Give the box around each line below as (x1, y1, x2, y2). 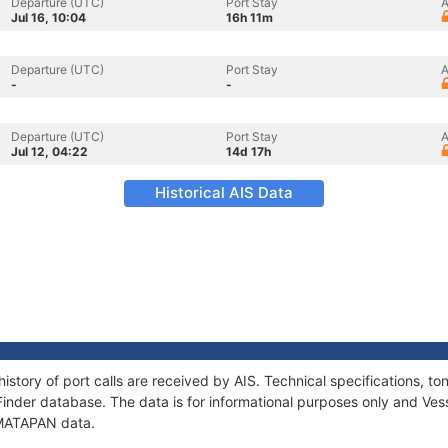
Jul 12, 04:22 (11, 144, 88, 159)
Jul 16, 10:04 (11, 10, 86, 25)
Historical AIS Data (155, 183, 293, 202)
